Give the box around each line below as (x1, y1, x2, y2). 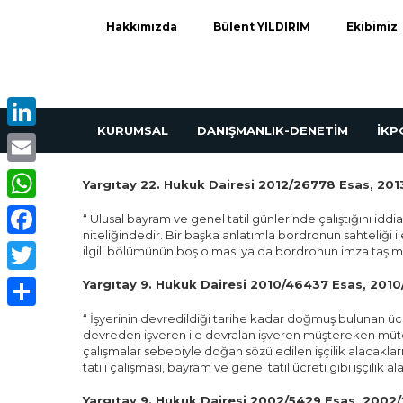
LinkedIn (7, 133, 57, 148)
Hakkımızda (105, 20, 177, 33)
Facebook (7, 241, 68, 255)
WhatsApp (7, 205, 68, 219)
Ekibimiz (345, 20, 398, 33)
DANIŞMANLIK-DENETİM (197, 123, 348, 138)
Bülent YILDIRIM (212, 20, 310, 33)
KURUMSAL (97, 123, 168, 138)
